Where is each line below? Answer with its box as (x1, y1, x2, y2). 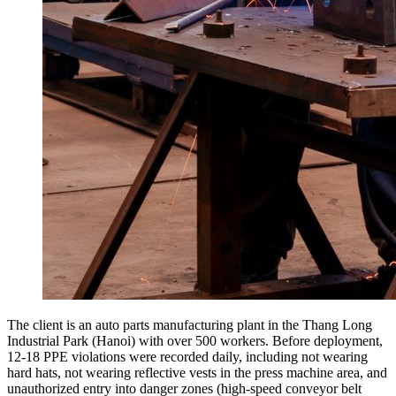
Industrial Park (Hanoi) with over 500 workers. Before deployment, (7, 332, 383, 348)
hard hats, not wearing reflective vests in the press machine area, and (7, 364, 387, 380)
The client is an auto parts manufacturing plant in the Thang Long (7, 316, 372, 332)
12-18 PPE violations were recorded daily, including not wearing (7, 348, 368, 364)
